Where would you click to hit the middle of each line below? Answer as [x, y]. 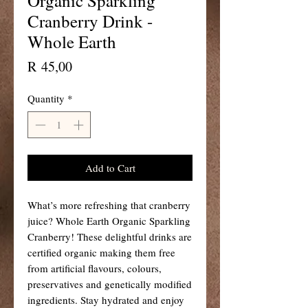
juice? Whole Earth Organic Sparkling [109, 220]
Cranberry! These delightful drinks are [110, 236]
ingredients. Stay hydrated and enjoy [106, 299]
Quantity [46, 99]
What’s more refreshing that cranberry [109, 205]
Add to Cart [110, 167]
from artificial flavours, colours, [95, 268]
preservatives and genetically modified [110, 284]
